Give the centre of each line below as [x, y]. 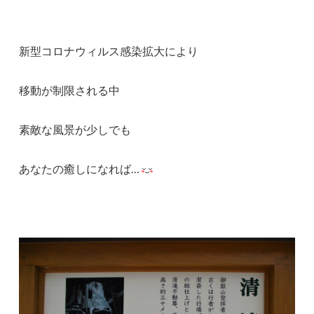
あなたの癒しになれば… [80, 169]
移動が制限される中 [70, 90]
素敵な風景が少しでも [75, 130]
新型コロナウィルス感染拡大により [109, 51]
